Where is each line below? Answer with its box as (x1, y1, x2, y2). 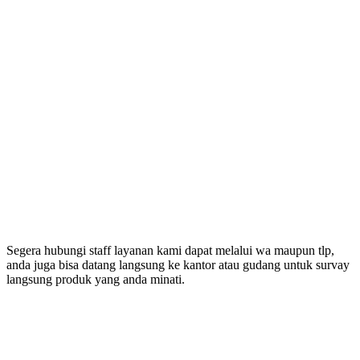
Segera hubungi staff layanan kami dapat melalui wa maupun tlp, (6, 243, 334, 257)
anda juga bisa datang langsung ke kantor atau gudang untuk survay (6, 257, 350, 272)
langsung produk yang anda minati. (6, 272, 185, 286)
